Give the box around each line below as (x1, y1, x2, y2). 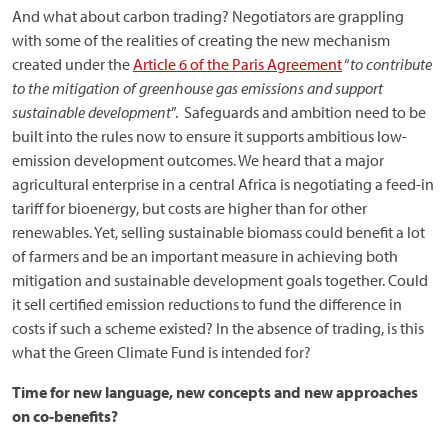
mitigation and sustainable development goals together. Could (12, 270, 428, 290)
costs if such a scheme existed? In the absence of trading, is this (12, 318, 424, 338)
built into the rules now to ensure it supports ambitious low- (12, 126, 407, 146)
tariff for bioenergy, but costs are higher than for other (12, 198, 367, 218)
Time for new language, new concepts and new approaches (12, 382, 418, 402)
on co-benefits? (12, 406, 118, 426)
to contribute (350, 54, 432, 74)
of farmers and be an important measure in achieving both (12, 246, 398, 266)
